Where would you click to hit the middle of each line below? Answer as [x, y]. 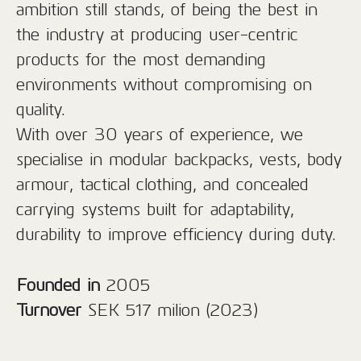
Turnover [52, 310]
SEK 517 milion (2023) [173, 310]
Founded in [61, 285]
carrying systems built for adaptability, [155, 209]
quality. [40, 109]
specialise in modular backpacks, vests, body [179, 159]
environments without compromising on [164, 84]
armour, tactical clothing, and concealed [162, 184]
